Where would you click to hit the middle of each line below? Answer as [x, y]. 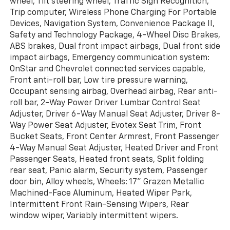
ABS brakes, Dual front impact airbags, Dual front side [115, 46]
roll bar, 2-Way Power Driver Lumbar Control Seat [105, 103]
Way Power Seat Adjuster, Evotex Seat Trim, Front [105, 126]
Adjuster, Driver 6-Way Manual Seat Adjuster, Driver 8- [115, 114]
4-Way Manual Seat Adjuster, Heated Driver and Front [114, 148]
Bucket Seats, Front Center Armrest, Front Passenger [114, 137]
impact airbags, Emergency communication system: [109, 58]
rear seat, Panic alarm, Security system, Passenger [108, 171]
